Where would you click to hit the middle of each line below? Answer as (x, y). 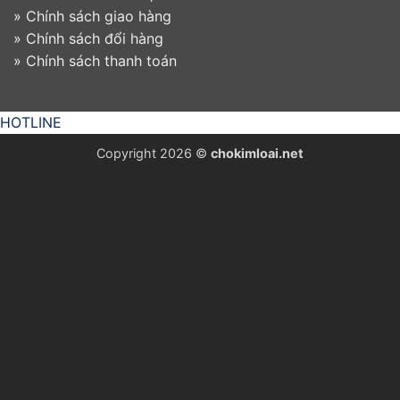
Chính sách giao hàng (99, 16)
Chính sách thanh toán (101, 60)
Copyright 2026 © (154, 154)
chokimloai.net (257, 154)
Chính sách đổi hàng (95, 38)
